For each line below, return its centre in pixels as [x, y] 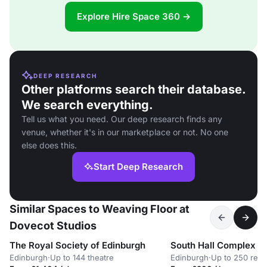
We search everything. [87, 105]
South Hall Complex [213, 245]
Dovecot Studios [53, 226]
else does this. [49, 145]
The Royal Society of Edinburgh [77, 245]
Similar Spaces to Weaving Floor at [100, 209]
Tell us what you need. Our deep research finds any [122, 119]
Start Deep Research [138, 167]
